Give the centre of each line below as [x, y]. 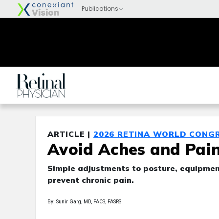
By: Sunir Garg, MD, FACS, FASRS [84, 202]
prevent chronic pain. [91, 180]
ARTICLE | [71, 134]
